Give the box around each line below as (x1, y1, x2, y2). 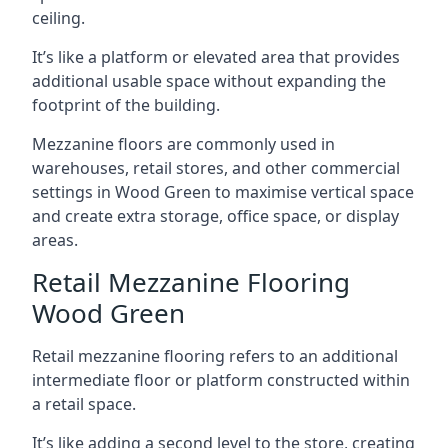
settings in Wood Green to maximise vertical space (32, 181, 414, 203)
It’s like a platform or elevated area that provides (32, 46, 400, 68)
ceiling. (32, 7, 85, 29)
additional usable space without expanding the (32, 70, 386, 92)
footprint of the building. (32, 94, 220, 116)
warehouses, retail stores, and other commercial (32, 157, 400, 179)
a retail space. (32, 393, 136, 415)
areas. (32, 229, 78, 251)
